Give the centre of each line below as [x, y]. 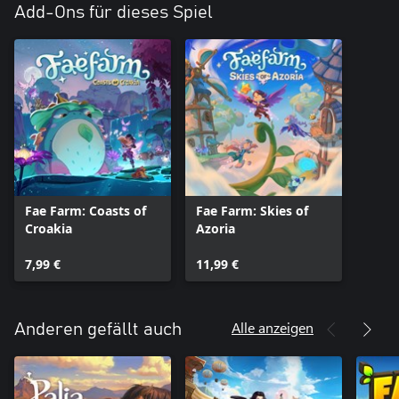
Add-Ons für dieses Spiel [114, 12]
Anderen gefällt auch [98, 329]
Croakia [49, 228]
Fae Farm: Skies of [252, 210]
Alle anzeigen [273, 327]
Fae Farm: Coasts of [85, 210]
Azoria [216, 228]
